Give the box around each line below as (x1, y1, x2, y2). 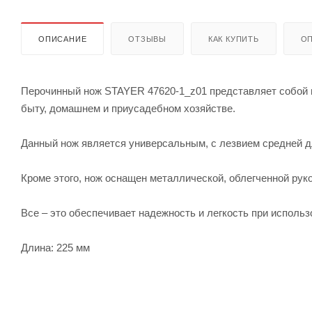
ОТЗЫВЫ (128, 34, 167, 43)
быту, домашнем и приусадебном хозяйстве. (21, 102, 235, 114)
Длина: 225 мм (21, 241, 90, 253)
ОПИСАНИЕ (38, 34, 87, 43)
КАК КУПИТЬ (208, 34, 259, 43)
